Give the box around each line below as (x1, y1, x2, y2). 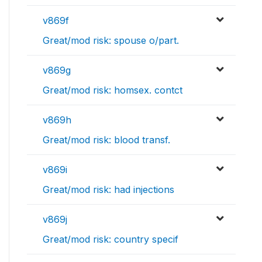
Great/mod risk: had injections (43, 184, 174, 196)
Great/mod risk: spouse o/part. (43, 35, 179, 47)
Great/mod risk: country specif (43, 233, 178, 246)
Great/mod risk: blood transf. (43, 134, 170, 146)
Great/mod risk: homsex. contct (43, 84, 182, 96)
